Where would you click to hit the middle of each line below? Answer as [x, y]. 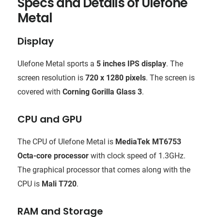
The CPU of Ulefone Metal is [66, 141]
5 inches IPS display [131, 63]
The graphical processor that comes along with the [104, 170]
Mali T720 [59, 184]
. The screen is [170, 77]
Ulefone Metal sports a [57, 63]
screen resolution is [51, 77]
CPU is [29, 184]
